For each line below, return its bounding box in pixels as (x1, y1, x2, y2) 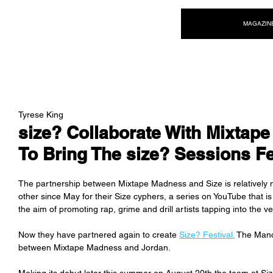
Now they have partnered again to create (18, 230, 179, 239)
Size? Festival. (179, 230, 235, 239)
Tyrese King (18, 109, 63, 119)
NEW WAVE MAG (16, 13, 137, 31)
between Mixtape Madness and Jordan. (18, 243, 171, 252)
